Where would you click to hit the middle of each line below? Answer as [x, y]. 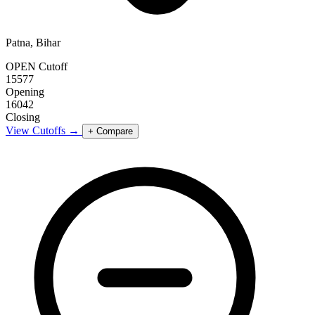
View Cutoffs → [44, 130]
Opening [25, 91]
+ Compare [110, 131]
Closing [23, 117]
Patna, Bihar [33, 42]
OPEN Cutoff [37, 66]
